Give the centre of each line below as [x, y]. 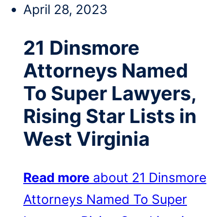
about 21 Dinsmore [150, 177]
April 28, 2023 [65, 9]
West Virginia [86, 139]
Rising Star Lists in [110, 116]
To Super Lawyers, [110, 93]
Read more [56, 177]
